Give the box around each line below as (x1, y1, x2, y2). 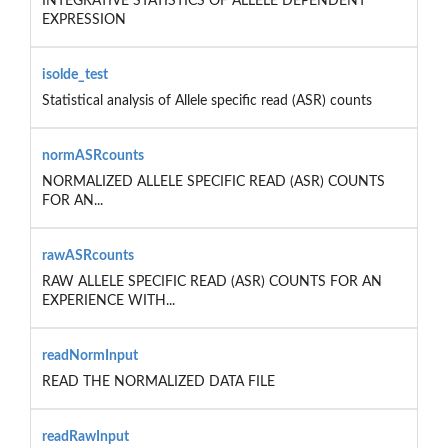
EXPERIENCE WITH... (41, 293, 175, 308)
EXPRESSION (41, 12, 126, 27)
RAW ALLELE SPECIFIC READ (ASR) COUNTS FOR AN (41, 274, 382, 289)
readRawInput (41, 429, 129, 444)
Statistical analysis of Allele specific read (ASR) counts (41, 93, 372, 108)
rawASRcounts (41, 248, 134, 263)
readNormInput (41, 348, 138, 363)
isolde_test (41, 67, 108, 82)
